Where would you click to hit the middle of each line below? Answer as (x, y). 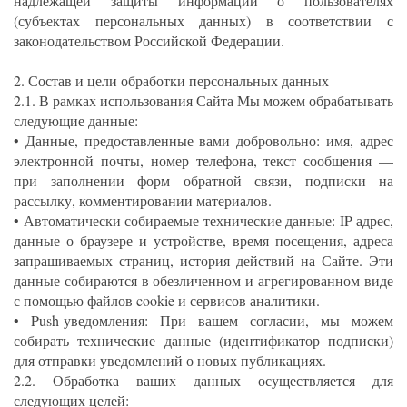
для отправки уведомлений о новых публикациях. (170, 360)
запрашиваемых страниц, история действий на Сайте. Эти (203, 260)
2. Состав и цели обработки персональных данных (171, 80)
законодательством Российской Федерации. (149, 40)
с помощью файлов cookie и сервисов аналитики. (167, 300)
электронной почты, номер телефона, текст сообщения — (203, 160)
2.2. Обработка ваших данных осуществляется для (203, 380)
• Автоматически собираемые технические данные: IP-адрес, (203, 220)
